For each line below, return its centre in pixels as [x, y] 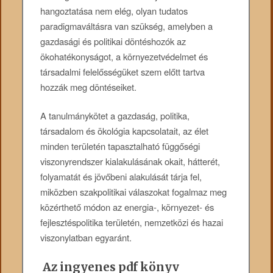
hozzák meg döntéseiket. [89, 87]
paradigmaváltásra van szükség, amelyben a [127, 26]
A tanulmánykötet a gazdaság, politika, [115, 116]
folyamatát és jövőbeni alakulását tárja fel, [121, 177]
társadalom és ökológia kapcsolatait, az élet [125, 131]
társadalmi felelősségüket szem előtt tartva [123, 71]
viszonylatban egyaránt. [86, 238]
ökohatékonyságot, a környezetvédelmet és [124, 56]
